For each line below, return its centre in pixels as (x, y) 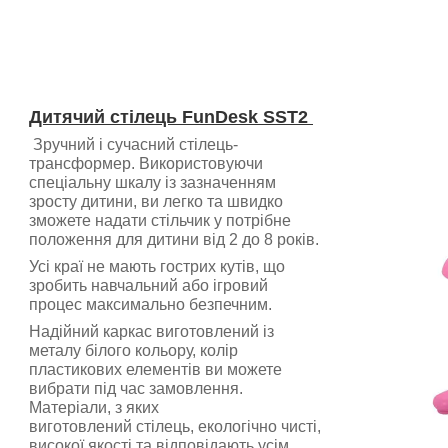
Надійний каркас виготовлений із (151, 332)
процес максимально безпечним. (150, 305)
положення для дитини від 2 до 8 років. (174, 240)
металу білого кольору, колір (133, 351)
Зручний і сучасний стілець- (133, 145)
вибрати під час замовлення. (136, 389)
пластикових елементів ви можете (155, 370)
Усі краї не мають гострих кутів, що (157, 267)
